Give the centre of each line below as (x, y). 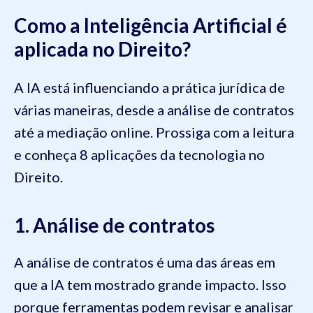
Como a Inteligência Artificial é (151, 26)
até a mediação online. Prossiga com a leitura (154, 132)
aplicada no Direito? (102, 49)
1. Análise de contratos (114, 225)
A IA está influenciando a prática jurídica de (150, 88)
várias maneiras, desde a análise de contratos (154, 110)
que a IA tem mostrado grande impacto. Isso (150, 285)
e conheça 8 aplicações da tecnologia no (139, 155)
